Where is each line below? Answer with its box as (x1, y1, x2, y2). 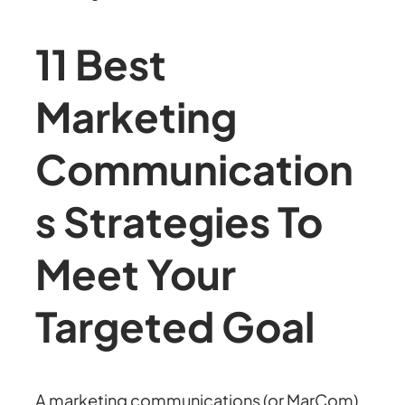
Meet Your (35, 247, 237, 299)
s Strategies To (35, 194, 324, 247)
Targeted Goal (35, 299, 316, 352)
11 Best (35, 37, 167, 89)
